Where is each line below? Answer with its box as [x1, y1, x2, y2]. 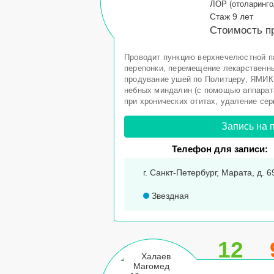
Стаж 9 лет [210, 12, 253, 21]
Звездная [149, 191, 189, 201]
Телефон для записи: [172, 144, 268, 154]
